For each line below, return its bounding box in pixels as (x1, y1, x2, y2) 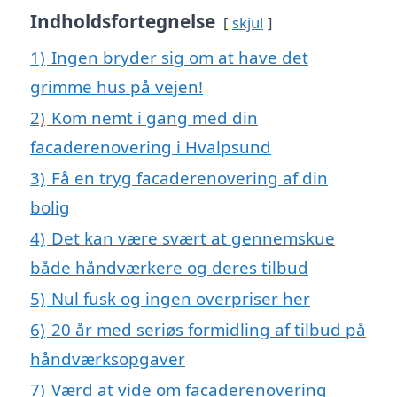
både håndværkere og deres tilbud (30, 256, 308, 278)
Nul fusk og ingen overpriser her (51, 287, 310, 309)
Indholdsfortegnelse (30, 9, 215, 34)
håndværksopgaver (30, 347, 185, 370)
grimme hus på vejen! (30, 75, 203, 97)
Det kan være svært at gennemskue (51, 227, 335, 249)
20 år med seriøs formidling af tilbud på (51, 318, 366, 340)
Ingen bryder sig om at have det (51, 46, 308, 68)
